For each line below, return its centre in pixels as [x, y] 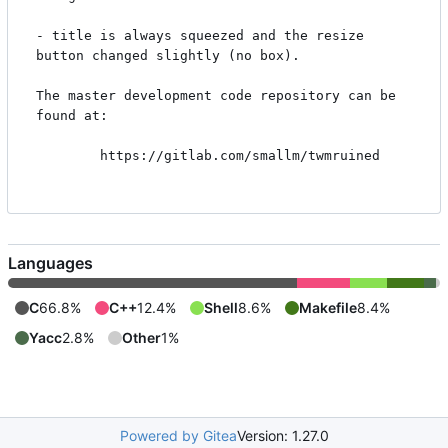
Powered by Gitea [178, 436]
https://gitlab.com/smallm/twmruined [68, 156]
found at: [72, 116]
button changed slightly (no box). [168, 56]
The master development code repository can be [216, 96]
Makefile [328, 308]
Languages [50, 263]
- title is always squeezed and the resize [200, 36]
